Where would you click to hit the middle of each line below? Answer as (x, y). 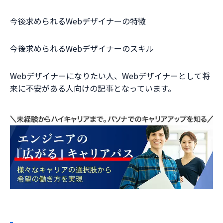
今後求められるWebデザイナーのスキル (82, 48)
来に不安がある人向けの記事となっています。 (93, 88)
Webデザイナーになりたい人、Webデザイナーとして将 (110, 75)
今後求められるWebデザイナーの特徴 (78, 21)
